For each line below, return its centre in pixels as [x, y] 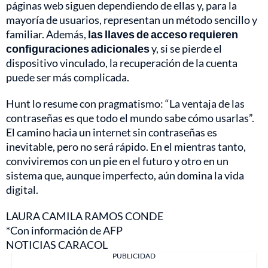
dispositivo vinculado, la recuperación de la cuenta [122, 63]
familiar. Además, [47, 34]
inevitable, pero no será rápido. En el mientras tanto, [126, 147]
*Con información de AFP [64, 231]
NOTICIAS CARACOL [57, 245]
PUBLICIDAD [134, 256]
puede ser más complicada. [68, 77]
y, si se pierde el [186, 49]
